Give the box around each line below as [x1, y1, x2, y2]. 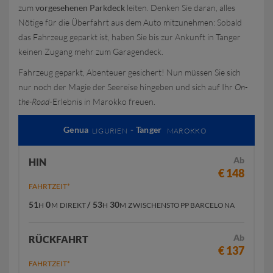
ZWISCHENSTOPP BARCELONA [128, 200, 235, 210]
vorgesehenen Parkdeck [35, 2, 125, 13]
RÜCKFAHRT [29, 233, 88, 245]
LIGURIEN [91, 126, 128, 135]
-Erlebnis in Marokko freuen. [49, 96, 155, 107]
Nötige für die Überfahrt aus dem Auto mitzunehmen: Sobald [18, 17, 242, 27]
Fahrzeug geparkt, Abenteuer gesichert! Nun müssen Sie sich [18, 67, 241, 77]
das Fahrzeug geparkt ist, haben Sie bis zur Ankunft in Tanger [18, 32, 241, 42]
